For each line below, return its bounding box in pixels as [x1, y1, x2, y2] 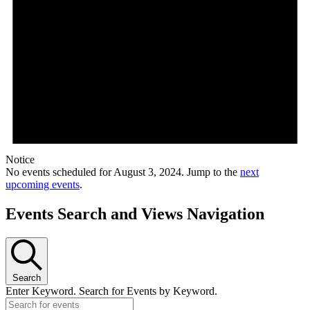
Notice [6, 154, 35, 166]
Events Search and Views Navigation [6, 205, 264, 224]
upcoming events [6, 179, 80, 191]
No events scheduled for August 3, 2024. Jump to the [6, 166, 240, 179]
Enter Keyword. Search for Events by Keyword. [6, 284, 217, 297]
